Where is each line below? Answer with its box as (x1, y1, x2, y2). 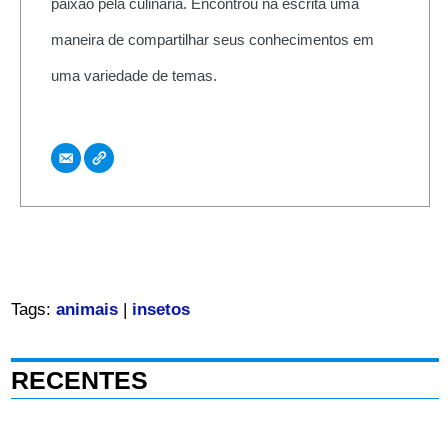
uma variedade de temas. (50, 66, 217, 84)
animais (55, 300, 118, 320)
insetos (131, 300, 190, 320)
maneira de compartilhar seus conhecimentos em (50, 30, 374, 48)
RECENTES (10, 366, 148, 395)
